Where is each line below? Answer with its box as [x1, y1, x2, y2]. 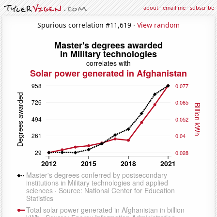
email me [163, 4, 186, 11]
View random [137, 20, 180, 30]
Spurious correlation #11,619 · [37, 20, 137, 30]
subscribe [190, 4, 214, 11]
